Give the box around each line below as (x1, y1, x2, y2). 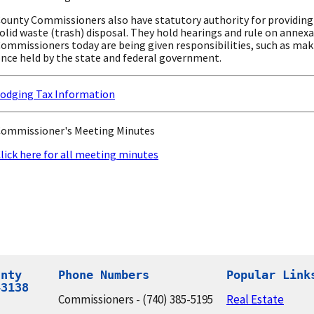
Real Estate (226, 291, 284, 307)
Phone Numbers (58, 267, 149, 282)
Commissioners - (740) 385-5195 (58, 291, 213, 307)
